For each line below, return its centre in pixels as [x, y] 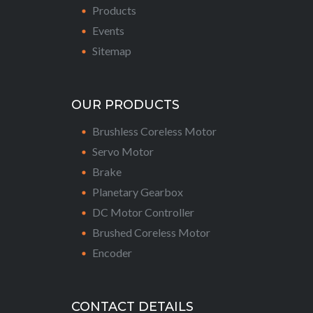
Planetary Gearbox [138, 192]
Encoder [112, 253]
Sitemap [112, 51]
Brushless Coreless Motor [155, 131]
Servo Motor [123, 151]
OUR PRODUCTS [126, 105]
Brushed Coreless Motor [152, 232]
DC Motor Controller [144, 212]
